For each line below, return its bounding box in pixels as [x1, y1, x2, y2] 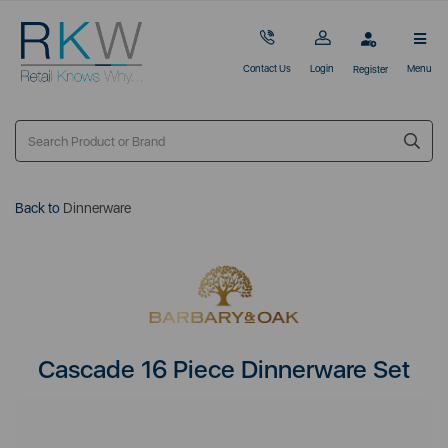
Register [353, 62, 388, 75]
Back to [15, 200, 60, 217]
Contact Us [243, 62, 291, 75]
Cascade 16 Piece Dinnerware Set [38, 353, 410, 384]
